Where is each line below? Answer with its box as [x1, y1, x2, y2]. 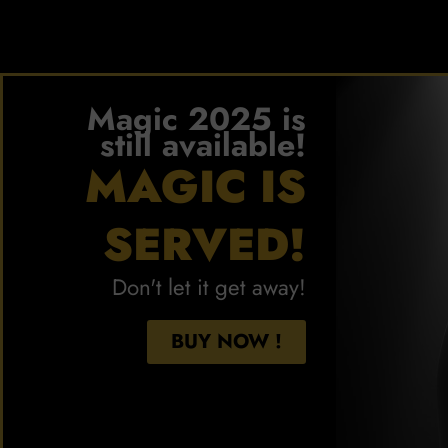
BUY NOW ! [171, 327, 282, 357]
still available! [100, 122, 306, 169]
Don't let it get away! [112, 271, 306, 304]
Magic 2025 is [87, 96, 306, 143]
